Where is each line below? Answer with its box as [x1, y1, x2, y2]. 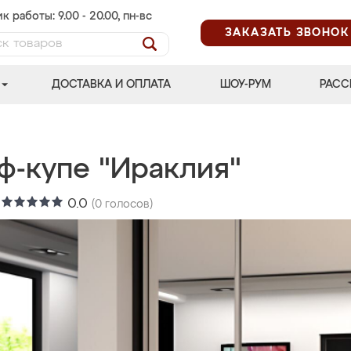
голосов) [102, 199, 153, 210]
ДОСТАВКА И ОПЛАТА [52, 79, 172, 90]
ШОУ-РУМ [219, 79, 271, 90]
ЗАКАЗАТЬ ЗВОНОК [225, 27, 349, 38]
